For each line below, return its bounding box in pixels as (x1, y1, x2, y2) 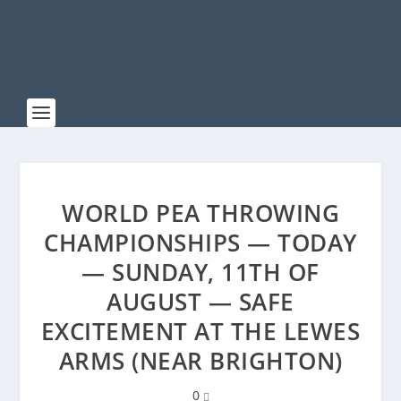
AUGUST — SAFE (107, 286, 294, 318)
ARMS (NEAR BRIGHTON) (58, 345, 343, 377)
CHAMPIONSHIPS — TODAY (44, 226, 357, 259)
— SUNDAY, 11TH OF (81, 256, 320, 288)
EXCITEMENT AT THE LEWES (40, 315, 361, 347)
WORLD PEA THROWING (62, 197, 339, 229)
